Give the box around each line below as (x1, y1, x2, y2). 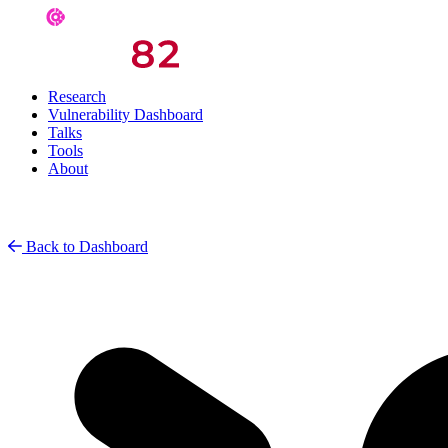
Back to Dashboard (26, 238, 148, 255)
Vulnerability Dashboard (48, 106, 203, 123)
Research (48, 88, 106, 105)
